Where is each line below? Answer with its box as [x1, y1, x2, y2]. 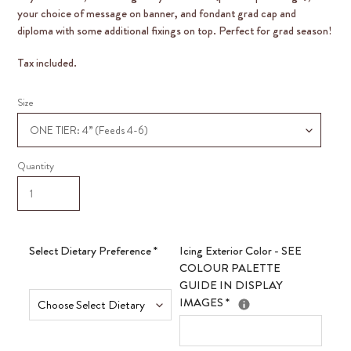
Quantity [17, 158, 54, 174]
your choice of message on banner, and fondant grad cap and [17, 5, 296, 23]
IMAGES [179, 294, 226, 312]
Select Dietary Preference [29, 242, 154, 260]
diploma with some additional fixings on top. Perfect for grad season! [17, 22, 331, 40]
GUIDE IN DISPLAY [179, 277, 283, 295]
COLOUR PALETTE [179, 259, 280, 277]
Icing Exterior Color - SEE [179, 242, 302, 260]
